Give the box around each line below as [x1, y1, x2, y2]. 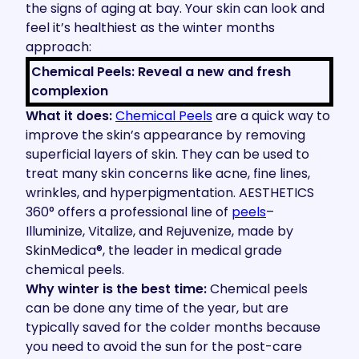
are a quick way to [212, 107, 330, 125]
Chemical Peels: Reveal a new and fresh [31, 63, 291, 81]
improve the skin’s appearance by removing [26, 126, 305, 144]
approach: [26, 38, 91, 56]
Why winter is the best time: [26, 280, 207, 298]
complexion [31, 82, 108, 100]
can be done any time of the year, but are [26, 299, 288, 317]
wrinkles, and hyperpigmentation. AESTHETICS [26, 184, 314, 202]
